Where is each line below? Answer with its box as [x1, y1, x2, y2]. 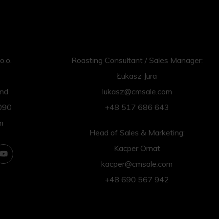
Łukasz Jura [117, 70, 157, 81]
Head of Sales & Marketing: [89, 127, 185, 137]
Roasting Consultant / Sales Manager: [71, 55, 203, 65]
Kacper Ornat [113, 143, 160, 153]
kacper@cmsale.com [101, 158, 173, 169]
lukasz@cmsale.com [102, 86, 172, 96]
